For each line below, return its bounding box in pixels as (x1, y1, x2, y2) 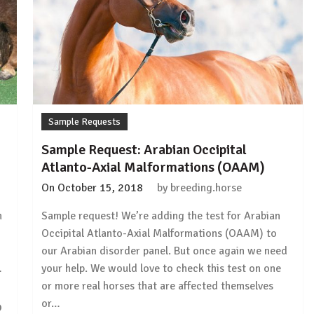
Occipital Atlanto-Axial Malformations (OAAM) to (41, 226, 278, 241)
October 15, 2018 (57, 181, 144, 196)
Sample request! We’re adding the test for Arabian (41, 209, 281, 224)
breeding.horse (170, 181, 243, 196)
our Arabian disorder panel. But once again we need (41, 244, 288, 259)
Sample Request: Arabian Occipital (41, 141, 247, 159)
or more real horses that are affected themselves (41, 279, 274, 294)
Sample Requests (48, 116, 121, 128)
